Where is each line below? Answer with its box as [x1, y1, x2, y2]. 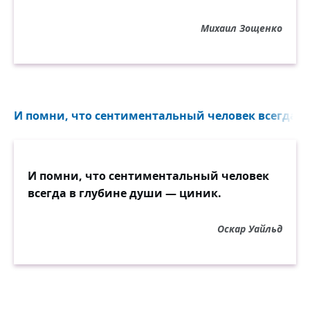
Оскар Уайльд [217, 222, 282, 235]
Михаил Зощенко [201, 21, 282, 35]
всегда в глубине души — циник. [28, 185, 221, 201]
